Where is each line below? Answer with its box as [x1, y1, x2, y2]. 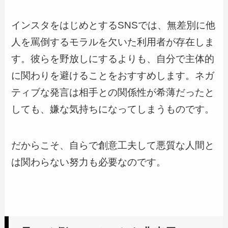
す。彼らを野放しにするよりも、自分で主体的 [11, 53, 215, 65]
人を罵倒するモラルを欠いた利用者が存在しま [11, 37, 215, 48]
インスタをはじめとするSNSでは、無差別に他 [11, 20, 216, 31]
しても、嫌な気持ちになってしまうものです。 [11, 104, 215, 115]
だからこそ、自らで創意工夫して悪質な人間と [11, 139, 215, 151]
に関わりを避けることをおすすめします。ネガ [11, 70, 215, 81]
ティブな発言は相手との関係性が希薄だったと [11, 87, 215, 98]
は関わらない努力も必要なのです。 [11, 156, 166, 167]
